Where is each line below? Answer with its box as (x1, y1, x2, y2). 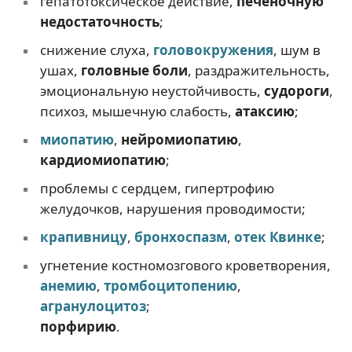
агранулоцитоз (39, 296, 146, 315)
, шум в (273, 40, 321, 59)
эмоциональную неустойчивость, (39, 81, 264, 100)
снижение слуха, (39, 40, 153, 59)
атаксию (234, 101, 295, 120)
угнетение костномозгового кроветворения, (39, 255, 331, 274)
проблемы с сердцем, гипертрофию (39, 178, 274, 197)
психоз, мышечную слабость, (39, 101, 235, 120)
